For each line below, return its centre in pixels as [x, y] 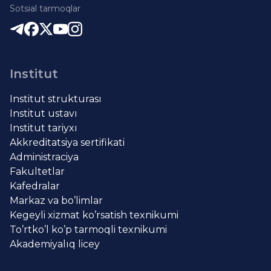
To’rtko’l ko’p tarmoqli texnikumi [88, 230]
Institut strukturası [56, 99]
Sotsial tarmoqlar [45, 9]
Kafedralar [35, 186]
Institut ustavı [44, 114]
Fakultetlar [37, 172]
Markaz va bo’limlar [56, 201]
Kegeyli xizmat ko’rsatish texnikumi [94, 215]
